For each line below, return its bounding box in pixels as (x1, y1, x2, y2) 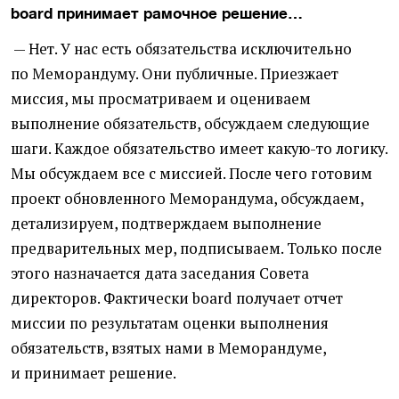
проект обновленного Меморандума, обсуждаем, (11, 188, 363, 208)
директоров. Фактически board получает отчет (11, 288, 343, 308)
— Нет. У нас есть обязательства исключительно (11, 38, 352, 59)
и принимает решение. (11, 362, 176, 383)
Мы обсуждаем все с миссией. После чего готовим (11, 163, 372, 183)
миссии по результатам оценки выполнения (11, 313, 329, 333)
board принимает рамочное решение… (11, 4, 303, 22)
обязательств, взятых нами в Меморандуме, (11, 338, 326, 358)
